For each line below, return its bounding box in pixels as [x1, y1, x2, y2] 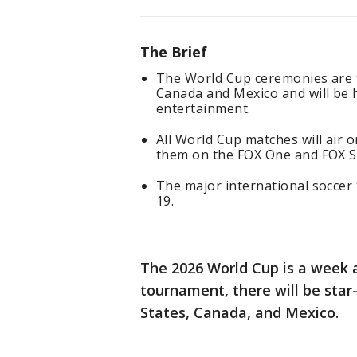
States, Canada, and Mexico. [140, 303, 339, 323]
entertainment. [156, 100, 251, 118]
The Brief [140, 42, 211, 62]
